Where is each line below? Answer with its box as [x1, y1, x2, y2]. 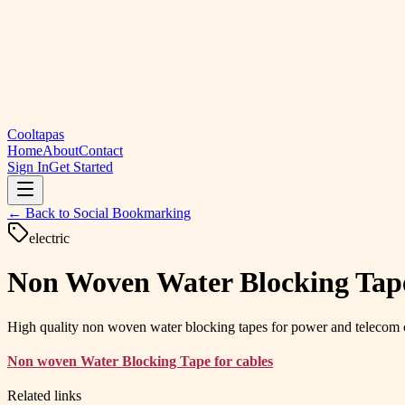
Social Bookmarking [73, 205, 191, 221]
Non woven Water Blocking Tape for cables [7, 353, 273, 369]
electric [29, 231, 70, 246]
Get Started [49, 159, 113, 174]
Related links [7, 387, 81, 403]
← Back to [7, 205, 73, 221]
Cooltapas [7, 127, 64, 142]
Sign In [7, 159, 49, 174]
